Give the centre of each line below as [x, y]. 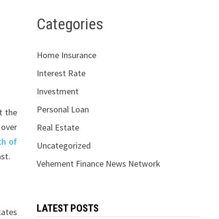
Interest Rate [61, 73]
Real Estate [58, 128]
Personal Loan [63, 109]
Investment [57, 91]
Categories [70, 24]
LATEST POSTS [67, 208]
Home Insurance [66, 55]
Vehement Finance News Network [98, 164]
